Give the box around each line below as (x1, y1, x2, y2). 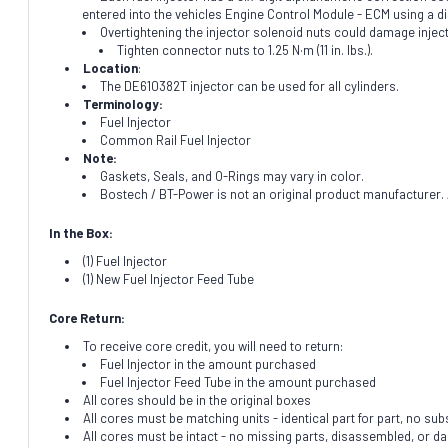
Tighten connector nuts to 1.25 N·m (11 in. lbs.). (116, 41, 373, 58)
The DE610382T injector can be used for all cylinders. (99, 77, 399, 94)
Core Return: (49, 309, 125, 326)
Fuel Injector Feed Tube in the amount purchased (99, 373, 376, 390)
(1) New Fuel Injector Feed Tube (83, 270, 255, 287)
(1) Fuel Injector (83, 252, 168, 269)
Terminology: (83, 95, 164, 112)
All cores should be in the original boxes (83, 391, 312, 408)
